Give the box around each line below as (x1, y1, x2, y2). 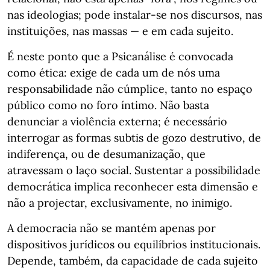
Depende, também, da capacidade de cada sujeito (7, 254, 258, 268)
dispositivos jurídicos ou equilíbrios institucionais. (7, 237, 260, 251)
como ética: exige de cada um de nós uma (7, 66, 220, 80)
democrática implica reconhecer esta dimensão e (7, 180, 258, 193)
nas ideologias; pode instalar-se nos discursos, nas (7, 8, 262, 22)
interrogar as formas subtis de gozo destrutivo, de (7, 131, 261, 145)
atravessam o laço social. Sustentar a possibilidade (7, 163, 260, 177)
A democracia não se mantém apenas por (7, 221, 216, 235)
